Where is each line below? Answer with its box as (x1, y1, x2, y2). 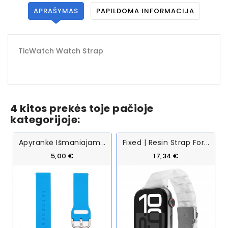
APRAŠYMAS (34, 6, 79, 16)
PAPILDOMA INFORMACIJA (96, 6, 194, 16)
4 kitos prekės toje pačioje (10, 101, 154, 116)
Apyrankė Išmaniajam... (18, 137, 106, 148)
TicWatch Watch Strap (18, 45, 103, 56)
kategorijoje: (10, 112, 80, 127)
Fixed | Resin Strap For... (122, 137, 210, 148)
